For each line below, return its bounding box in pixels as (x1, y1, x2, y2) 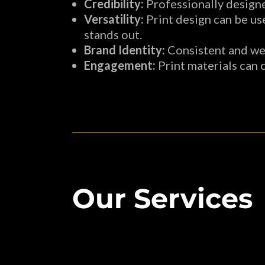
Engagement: (84, 58, 156, 72)
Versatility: (84, 12, 144, 26)
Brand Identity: (84, 43, 165, 57)
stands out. (84, 27, 142, 41)
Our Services (72, 182, 253, 215)
